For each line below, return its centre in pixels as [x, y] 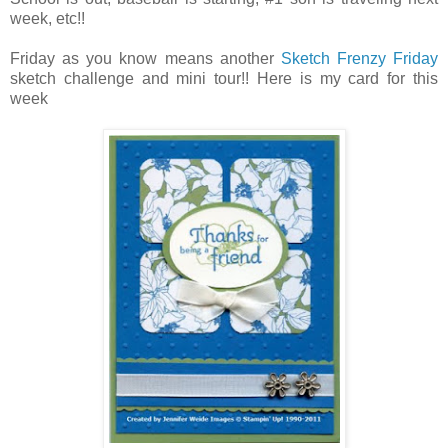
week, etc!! [47, 18]
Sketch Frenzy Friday [359, 58]
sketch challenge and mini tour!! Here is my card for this [224, 78]
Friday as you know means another [145, 58]
